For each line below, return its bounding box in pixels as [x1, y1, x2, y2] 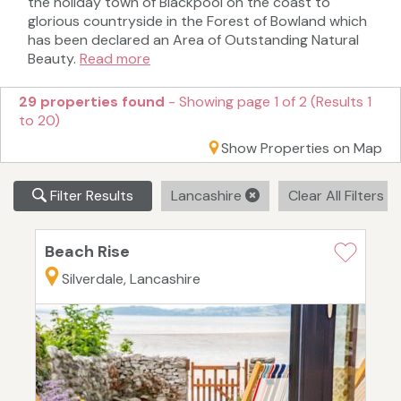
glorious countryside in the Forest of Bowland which [28, 12, 367, 31]
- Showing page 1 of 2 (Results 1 [165, 92, 371, 112]
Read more [80, 49, 150, 69]
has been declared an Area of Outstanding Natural [28, 30, 359, 50]
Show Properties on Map [221, 139, 382, 158]
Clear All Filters [288, 186, 388, 206]
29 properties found [19, 92, 165, 112]
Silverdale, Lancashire [62, 269, 200, 289]
